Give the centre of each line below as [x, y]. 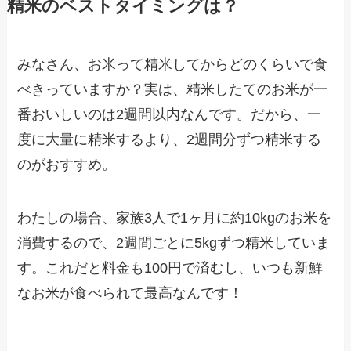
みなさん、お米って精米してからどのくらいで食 [173, 64]
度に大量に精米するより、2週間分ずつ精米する [170, 139]
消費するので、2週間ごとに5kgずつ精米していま [174, 242]
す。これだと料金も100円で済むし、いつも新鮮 [170, 268]
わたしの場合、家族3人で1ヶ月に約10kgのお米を [175, 217]
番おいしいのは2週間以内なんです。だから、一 [170, 114]
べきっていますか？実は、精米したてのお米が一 [173, 89]
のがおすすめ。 [67, 164]
